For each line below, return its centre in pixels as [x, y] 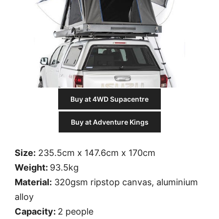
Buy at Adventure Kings [109, 122]
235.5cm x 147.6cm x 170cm [96, 153]
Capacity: [36, 212]
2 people [76, 212]
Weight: [32, 168]
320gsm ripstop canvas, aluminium [125, 182]
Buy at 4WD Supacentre [109, 99]
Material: [33, 182]
